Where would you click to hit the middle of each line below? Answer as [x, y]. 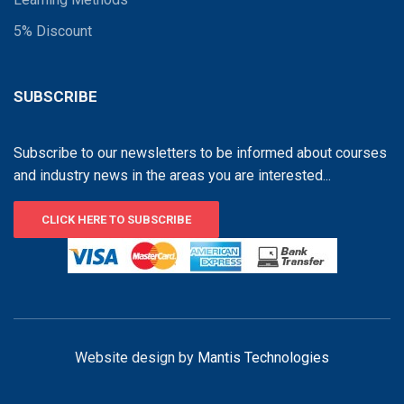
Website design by [136, 358]
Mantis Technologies [263, 358]
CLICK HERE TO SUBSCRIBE [116, 220]
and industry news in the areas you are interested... [172, 176]
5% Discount [53, 32]
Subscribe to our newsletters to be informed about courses [200, 153]
